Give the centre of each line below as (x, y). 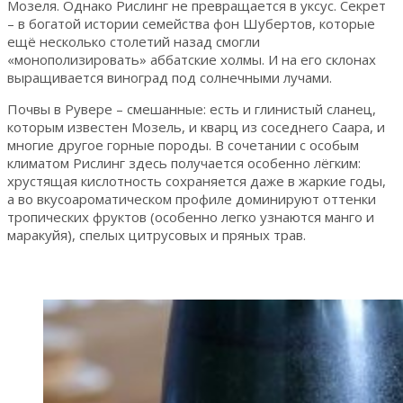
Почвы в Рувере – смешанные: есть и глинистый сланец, (192, 108)
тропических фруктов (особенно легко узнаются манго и (191, 216)
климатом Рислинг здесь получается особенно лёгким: (184, 162)
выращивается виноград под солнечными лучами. (170, 77)
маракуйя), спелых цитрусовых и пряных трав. (157, 234)
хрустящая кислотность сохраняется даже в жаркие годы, (197, 180)
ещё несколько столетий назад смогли (134, 41)
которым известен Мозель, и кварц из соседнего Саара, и (196, 126)
